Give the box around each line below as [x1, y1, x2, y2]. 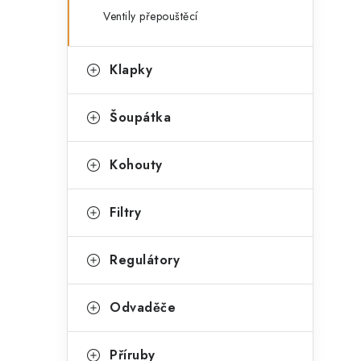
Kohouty [110, 156, 163, 174]
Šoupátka [110, 108, 171, 127]
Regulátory [110, 251, 180, 269]
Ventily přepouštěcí [103, 8, 198, 24]
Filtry [110, 203, 141, 222]
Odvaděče [110, 298, 176, 317]
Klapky [110, 60, 152, 79]
